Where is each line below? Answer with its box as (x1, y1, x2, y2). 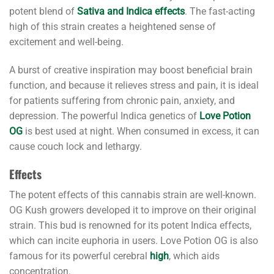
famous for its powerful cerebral (9, 250, 150, 262)
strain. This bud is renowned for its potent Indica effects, (9, 220, 251, 232)
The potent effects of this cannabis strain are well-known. (9, 189, 256, 201)
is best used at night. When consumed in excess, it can (25, 125, 259, 137)
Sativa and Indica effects (77, 6, 185, 18)
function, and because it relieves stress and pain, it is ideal (9, 79, 259, 91)
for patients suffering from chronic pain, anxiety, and (9, 94, 235, 106)
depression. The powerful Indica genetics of (9, 109, 199, 122)
